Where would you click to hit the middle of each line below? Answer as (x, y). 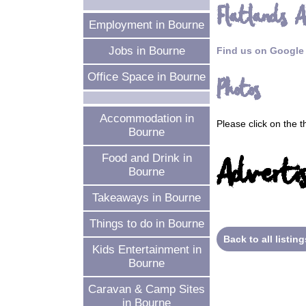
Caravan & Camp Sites (147, 289)
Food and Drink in (147, 158)
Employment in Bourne (147, 25)
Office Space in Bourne (147, 77)
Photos (239, 91)
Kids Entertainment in (147, 250)
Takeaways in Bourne (147, 198)
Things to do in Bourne (147, 224)
